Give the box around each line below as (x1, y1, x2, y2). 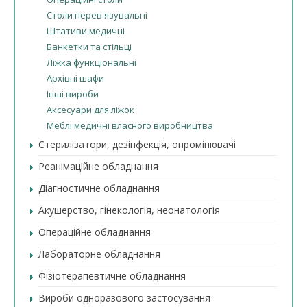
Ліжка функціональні (47, 56, 136, 69)
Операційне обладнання (38, 225, 151, 238)
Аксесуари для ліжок (47, 103, 134, 116)
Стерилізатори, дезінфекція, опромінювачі (38, 138, 236, 151)
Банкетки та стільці (47, 40, 132, 53)
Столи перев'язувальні (47, 9, 147, 21)
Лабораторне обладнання (38, 247, 160, 260)
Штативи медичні (47, 25, 125, 37)
